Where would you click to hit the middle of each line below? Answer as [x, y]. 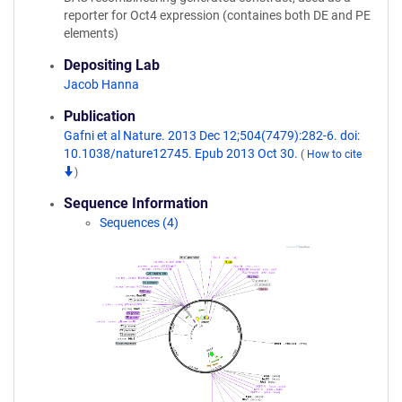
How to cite [334, 154]
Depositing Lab [112, 65]
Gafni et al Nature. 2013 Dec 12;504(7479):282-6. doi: [212, 135]
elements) [91, 33]
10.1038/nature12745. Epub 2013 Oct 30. [182, 153]
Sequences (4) [139, 223]
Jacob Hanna [101, 84]
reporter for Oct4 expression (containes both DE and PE [217, 15]
